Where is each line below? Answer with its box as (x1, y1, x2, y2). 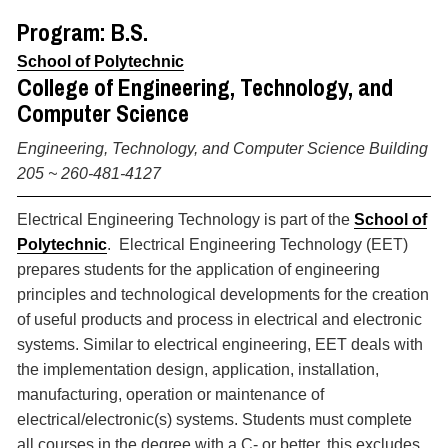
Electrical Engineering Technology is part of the (17, 211, 354, 228)
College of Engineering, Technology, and (17, 71, 393, 103)
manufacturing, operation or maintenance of (17, 386, 324, 403)
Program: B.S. (17, 16, 148, 48)
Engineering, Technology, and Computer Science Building (17, 140, 428, 157)
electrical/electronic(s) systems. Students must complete (17, 411, 412, 428)
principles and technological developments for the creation (17, 286, 429, 303)
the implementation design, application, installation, (17, 361, 379, 378)
